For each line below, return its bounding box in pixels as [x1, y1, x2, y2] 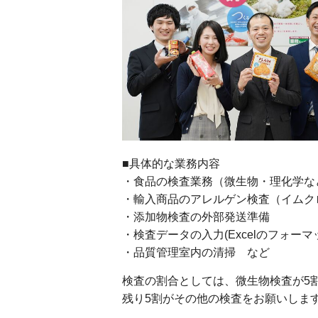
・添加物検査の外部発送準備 [122, 210, 270, 223]
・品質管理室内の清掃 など [122, 246, 270, 258]
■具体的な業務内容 [122, 157, 220, 170]
